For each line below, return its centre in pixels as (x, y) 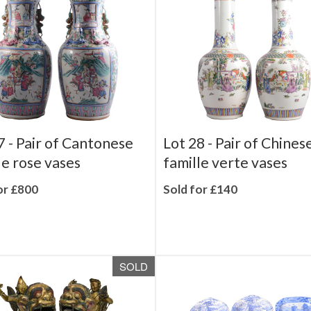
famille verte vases (225, 182)
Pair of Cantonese (74, 162)
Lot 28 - (189, 162)
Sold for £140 (200, 209)
